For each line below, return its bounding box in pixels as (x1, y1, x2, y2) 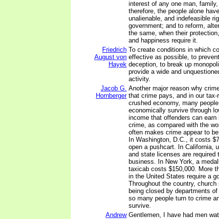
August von (94, 53, 127, 61)
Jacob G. (101, 85, 127, 92)
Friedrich (102, 46, 127, 53)
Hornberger (96, 92, 127, 99)
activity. (129, 75, 151, 83)
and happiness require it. (129, 37, 198, 44)
